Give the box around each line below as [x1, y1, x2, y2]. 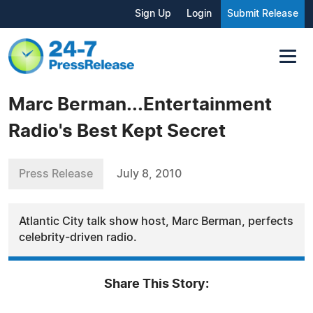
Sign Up [135, 9, 171, 19]
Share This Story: [104, 277, 209, 291]
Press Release [19, 168, 93, 180]
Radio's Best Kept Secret [8, 122, 226, 140]
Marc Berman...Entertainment [8, 95, 272, 114]
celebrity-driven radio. [19, 231, 137, 243]
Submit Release [227, 9, 298, 19]
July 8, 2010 [117, 168, 182, 180]
